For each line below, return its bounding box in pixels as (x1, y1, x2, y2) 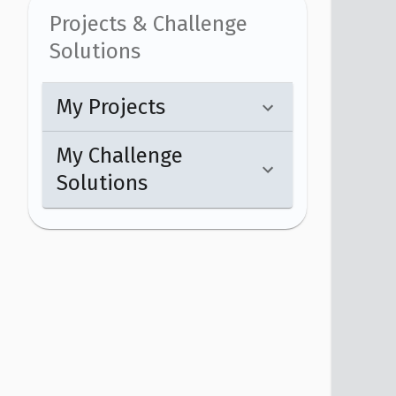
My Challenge (57, 143, 183, 169)
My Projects (57, 95, 165, 120)
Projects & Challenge (49, 11, 247, 36)
